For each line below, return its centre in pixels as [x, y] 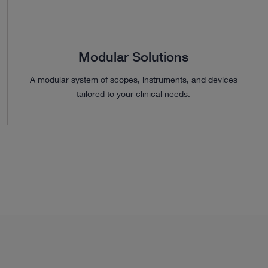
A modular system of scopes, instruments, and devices [133, 79]
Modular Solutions [134, 57]
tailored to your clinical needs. [134, 93]
